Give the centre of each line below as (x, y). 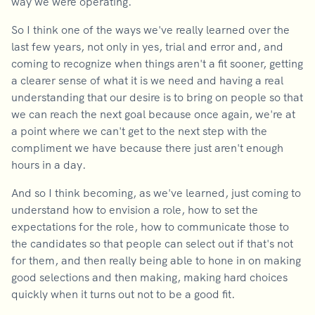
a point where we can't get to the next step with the (139, 131)
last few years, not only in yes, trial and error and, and (147, 46)
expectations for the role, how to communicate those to (150, 226)
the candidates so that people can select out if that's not (152, 243)
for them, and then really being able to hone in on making (156, 260)
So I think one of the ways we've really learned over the (150, 30)
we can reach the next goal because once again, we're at (153, 114)
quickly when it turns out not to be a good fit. (123, 294)
